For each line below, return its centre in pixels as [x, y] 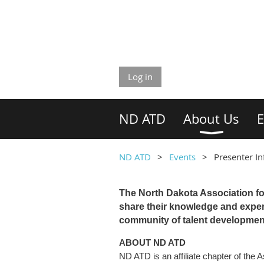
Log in [140, 77]
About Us [211, 119]
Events [184, 157]
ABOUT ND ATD [152, 242]
